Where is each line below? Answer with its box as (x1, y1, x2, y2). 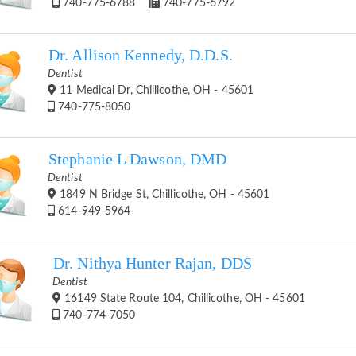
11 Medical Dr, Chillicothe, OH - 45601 (56, 84, 254, 96)
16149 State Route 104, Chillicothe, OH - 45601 (61, 292, 305, 304)
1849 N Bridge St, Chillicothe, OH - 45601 (56, 188, 270, 200)
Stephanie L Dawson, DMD (48, 150, 227, 168)
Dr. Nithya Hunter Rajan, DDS (53, 254, 252, 272)
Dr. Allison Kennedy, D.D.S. (48, 46, 233, 64)
